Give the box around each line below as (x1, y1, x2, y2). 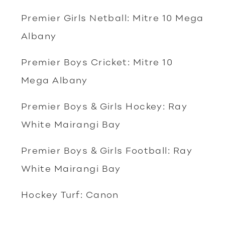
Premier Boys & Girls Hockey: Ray (21, 100, 188, 111)
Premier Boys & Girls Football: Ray (21, 145, 192, 156)
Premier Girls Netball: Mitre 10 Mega (21, 12, 204, 23)
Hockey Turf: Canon (21, 189, 119, 200)
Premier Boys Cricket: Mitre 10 (21, 56, 173, 67)
